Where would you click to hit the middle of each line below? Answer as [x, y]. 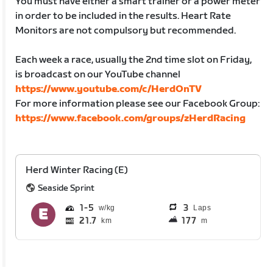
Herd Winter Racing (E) [77, 170]
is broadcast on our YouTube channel [98, 74]
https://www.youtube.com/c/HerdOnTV [109, 89]
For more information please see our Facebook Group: [138, 104]
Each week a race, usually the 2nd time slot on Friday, [134, 60]
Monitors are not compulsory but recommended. [126, 30]
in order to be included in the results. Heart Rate [123, 16]
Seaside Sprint [66, 188]
